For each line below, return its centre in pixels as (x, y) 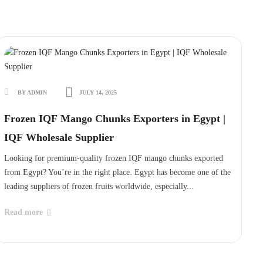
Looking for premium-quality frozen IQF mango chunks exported (113, 158)
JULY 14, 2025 (97, 92)
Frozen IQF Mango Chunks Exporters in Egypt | (114, 119)
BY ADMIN (32, 92)
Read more (23, 212)
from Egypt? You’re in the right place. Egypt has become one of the (117, 172)
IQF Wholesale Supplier (59, 137)
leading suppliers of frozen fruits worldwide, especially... (99, 186)
